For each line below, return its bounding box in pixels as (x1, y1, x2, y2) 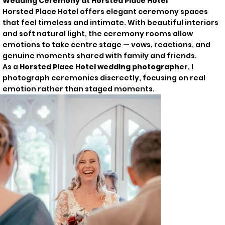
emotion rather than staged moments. (2, 83, 155, 94)
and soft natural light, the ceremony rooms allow (2, 28, 193, 39)
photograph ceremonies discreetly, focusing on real (2, 72, 205, 83)
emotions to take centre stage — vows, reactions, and (2, 39, 210, 50)
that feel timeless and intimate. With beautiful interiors (2, 17, 218, 28)
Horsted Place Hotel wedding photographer (19, 61, 188, 72)
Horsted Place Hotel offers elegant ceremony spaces (2, 6, 208, 17)
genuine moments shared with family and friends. (2, 50, 197, 61)
